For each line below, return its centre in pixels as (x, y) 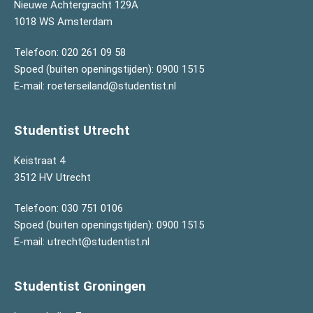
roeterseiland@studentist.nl (112, 86)
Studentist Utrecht (72, 130)
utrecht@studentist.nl (99, 242)
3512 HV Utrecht (52, 177)
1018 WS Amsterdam (63, 22)
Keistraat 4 (39, 161)
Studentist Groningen (80, 286)
